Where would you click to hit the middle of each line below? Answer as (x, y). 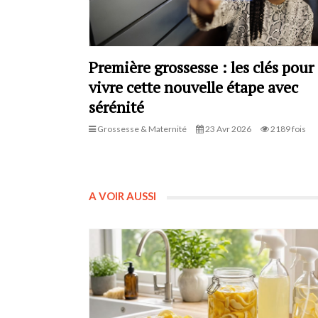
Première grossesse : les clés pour (201, 67)
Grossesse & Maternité (141, 128)
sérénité (116, 106)
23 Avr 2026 (227, 128)
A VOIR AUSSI (122, 196)
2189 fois (287, 128)
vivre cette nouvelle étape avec (193, 87)
